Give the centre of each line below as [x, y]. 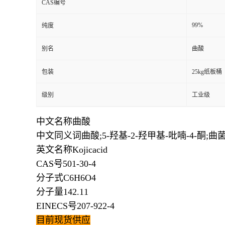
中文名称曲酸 [63, 122]
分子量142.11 [62, 192]
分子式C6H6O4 [66, 178]
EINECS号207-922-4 [75, 206]
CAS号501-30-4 [66, 164]
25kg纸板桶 [207, 72]
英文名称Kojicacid [72, 150]
